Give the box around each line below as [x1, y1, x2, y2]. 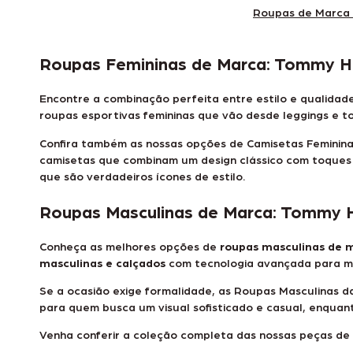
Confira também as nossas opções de [39, 135, 247, 150]
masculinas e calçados [39, 255, 165, 269]
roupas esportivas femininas [39, 107, 195, 122]
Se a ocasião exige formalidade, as [39, 283, 234, 298]
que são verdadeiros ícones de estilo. [39, 168, 245, 183]
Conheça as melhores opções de [39, 238, 220, 253]
